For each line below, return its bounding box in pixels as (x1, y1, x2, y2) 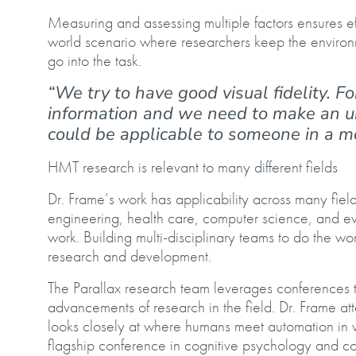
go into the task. (48, 50, 141, 72)
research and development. (48, 246, 211, 267)
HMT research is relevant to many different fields (48, 157, 338, 178)
